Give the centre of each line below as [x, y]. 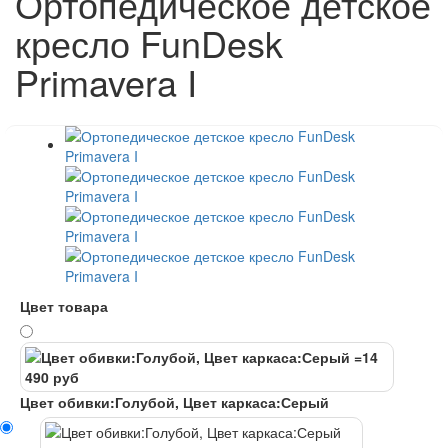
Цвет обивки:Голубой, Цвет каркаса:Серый [174, 402]
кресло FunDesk [149, 43]
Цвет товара [64, 306]
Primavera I [106, 82]
